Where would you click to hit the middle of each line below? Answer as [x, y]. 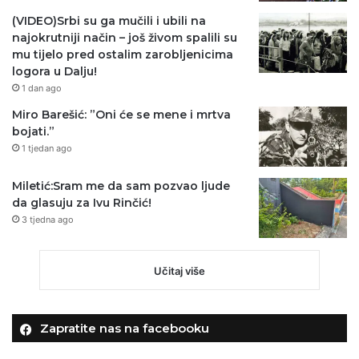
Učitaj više [179, 271]
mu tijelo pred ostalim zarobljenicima [123, 55]
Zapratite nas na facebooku [125, 329]
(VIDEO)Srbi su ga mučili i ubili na [109, 21]
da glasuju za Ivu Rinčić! [82, 203]
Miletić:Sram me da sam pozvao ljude [121, 186]
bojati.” [33, 132]
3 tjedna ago [48, 220]
